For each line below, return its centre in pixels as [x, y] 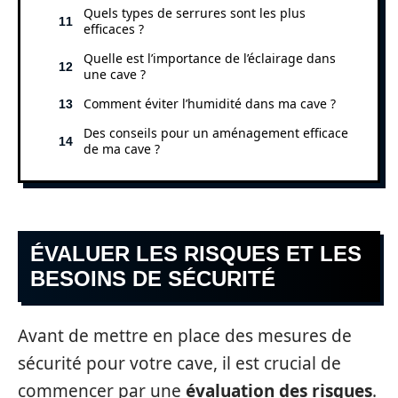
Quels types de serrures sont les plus [195, 12]
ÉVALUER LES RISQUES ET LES [196, 254]
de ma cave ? [122, 148]
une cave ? [115, 74]
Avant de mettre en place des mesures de [185, 335]
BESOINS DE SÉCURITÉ [153, 279]
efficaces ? [114, 28]
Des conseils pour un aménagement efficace [216, 132]
